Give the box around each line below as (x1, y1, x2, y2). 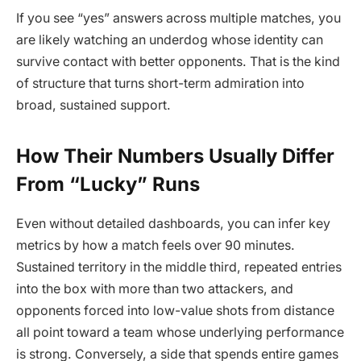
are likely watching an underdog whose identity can (16, 32, 323, 48)
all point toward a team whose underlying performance (16, 325, 344, 341)
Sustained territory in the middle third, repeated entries (16, 259, 342, 276)
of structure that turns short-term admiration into (16, 76, 305, 92)
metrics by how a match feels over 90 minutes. (16, 238, 295, 254)
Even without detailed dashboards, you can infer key (16, 216, 330, 232)
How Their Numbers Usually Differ (16, 144, 334, 168)
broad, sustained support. (16, 98, 171, 114)
